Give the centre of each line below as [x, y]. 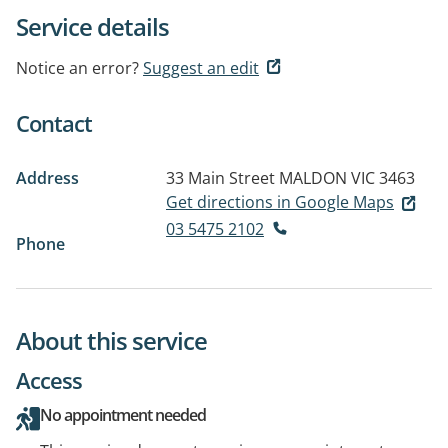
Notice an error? [77, 68]
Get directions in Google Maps [280, 202]
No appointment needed [123, 414]
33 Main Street [220, 178]
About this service [111, 340]
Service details [92, 26]
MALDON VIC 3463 [347, 178]
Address [47, 178]
